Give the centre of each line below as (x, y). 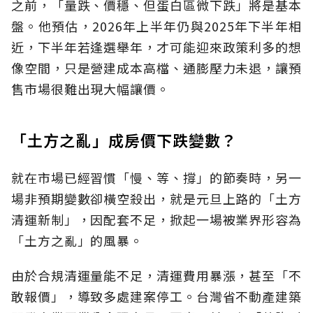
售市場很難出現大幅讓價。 (90, 88)
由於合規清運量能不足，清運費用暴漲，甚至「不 (156, 275)
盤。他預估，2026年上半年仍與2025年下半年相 (156, 26)
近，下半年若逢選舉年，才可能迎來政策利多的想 (156, 46)
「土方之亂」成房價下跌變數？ (124, 139)
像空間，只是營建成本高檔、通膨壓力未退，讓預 (156, 67)
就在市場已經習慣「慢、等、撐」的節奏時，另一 (156, 177)
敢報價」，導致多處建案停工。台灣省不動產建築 (156, 296)
